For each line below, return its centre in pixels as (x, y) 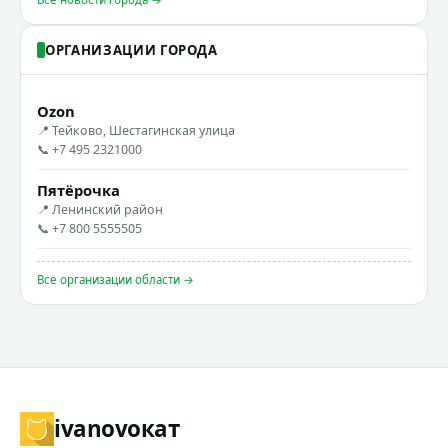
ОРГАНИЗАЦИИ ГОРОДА (131, 49)
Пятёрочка (78, 189)
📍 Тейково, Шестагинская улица (136, 130)
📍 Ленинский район (100, 209)
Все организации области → (115, 279)
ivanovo (97, 428)
